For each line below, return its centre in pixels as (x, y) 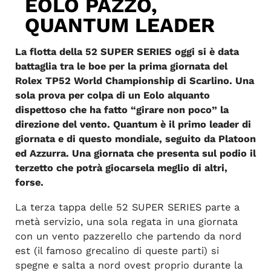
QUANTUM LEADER (120, 25)
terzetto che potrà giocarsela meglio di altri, (121, 168)
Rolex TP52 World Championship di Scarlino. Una (134, 81)
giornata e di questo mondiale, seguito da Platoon (135, 139)
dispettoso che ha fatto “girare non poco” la (122, 110)
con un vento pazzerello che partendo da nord (128, 236)
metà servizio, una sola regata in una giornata (126, 221)
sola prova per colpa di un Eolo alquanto (112, 96)
